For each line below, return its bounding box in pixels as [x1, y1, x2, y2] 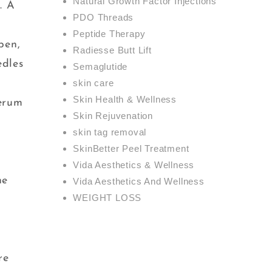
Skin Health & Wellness [73, 93, 177, 104]
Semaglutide [73, 61, 128, 72]
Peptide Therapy [73, 28, 146, 39]
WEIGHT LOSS [73, 192, 142, 203]
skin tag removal [73, 126, 147, 137]
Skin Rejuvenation [73, 110, 153, 121]
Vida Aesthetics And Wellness [73, 175, 205, 186]
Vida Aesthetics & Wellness [73, 159, 195, 170]
